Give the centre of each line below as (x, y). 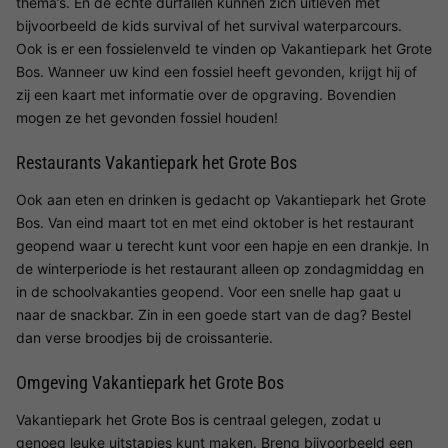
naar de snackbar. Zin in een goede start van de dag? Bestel (213, 314)
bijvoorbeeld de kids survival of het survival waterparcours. (209, 25)
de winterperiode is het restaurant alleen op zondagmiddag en (220, 268)
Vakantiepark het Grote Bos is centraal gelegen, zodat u (198, 419)
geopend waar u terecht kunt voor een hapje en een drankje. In (222, 245)
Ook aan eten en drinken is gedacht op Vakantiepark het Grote (221, 199)
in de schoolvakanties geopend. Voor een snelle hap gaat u (208, 291)
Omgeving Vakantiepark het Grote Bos (150, 382)
